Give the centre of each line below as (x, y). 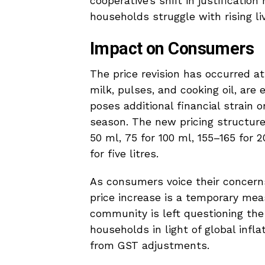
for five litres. (124, 154)
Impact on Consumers (172, 49)
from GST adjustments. (150, 246)
